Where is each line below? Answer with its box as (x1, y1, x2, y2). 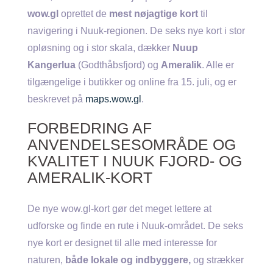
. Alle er (202, 60, 234, 70)
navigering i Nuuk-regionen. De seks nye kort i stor (27, 26, 245, 36)
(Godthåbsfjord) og (76, 60, 161, 70)
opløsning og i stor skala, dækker (27, 43, 172, 53)
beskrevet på (27, 94, 85, 104)
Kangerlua (27, 60, 76, 70)
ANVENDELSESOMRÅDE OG (27, 136, 236, 153)
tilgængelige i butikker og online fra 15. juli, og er (27, 77, 236, 87)
